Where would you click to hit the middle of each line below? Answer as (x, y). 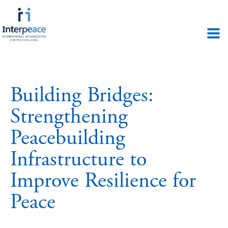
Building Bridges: (82, 95)
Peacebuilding (68, 138)
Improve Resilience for (103, 181)
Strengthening (69, 117)
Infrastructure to (78, 159)
